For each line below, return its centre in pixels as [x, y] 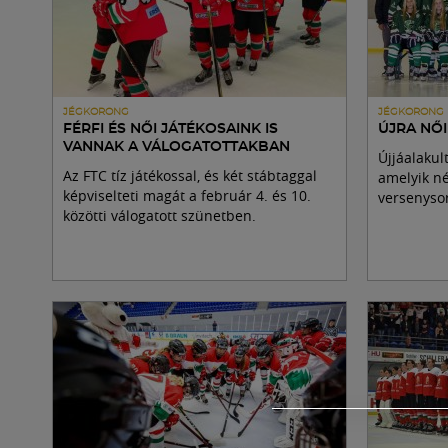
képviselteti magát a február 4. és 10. [187, 195]
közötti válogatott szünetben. [159, 215]
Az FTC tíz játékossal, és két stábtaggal [190, 175]
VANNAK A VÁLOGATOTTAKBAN [176, 147]
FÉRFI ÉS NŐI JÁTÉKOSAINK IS [170, 129]
